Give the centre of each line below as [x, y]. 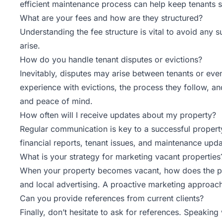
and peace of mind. [56, 101]
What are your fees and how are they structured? [111, 18]
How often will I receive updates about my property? [118, 115]
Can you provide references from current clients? [112, 198]
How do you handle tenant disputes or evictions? [111, 60]
